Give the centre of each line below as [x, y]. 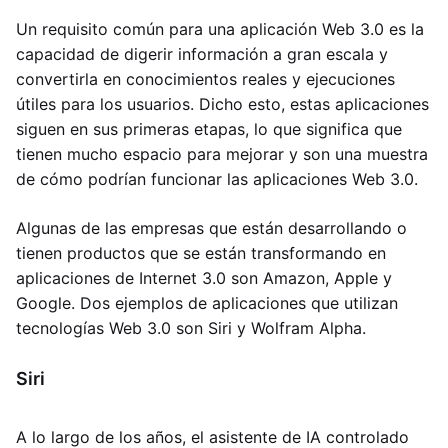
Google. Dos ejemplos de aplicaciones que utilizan [207, 303]
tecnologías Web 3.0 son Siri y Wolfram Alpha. [191, 328]
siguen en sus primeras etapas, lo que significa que [209, 129]
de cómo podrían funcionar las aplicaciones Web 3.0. [217, 179]
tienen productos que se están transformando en [201, 253]
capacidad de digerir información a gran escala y [202, 54]
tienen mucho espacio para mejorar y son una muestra [222, 154]
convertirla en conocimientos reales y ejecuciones [205, 79]
